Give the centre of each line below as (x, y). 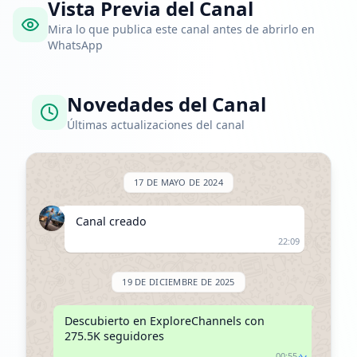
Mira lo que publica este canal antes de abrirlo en (181, 29)
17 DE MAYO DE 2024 (178, 182)
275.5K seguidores (114, 336)
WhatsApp (75, 45)
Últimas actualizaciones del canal (156, 125)
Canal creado (111, 221)
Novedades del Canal (167, 104)
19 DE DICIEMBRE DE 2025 (178, 282)
